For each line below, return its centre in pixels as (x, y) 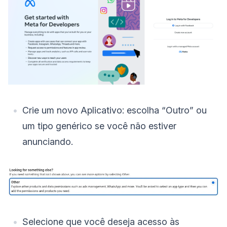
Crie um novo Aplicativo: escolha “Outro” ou (115, 110)
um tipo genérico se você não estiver (99, 126)
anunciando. (48, 141)
